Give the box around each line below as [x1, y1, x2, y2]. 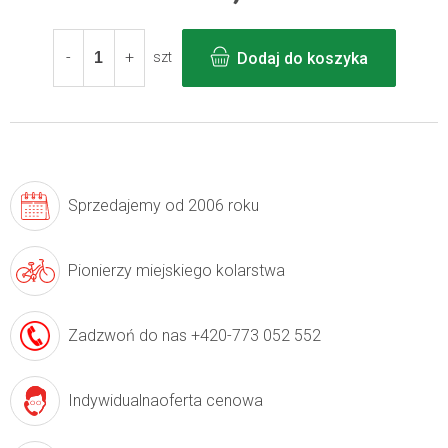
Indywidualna [68, 390, 159, 410]
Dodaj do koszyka [236, 48, 368, 68]
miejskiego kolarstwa [136, 260, 285, 280]
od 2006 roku [165, 195, 259, 215]
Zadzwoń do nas [68, 325, 187, 345]
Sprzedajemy [68, 195, 165, 215]
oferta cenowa [159, 390, 263, 410]
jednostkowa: [170, 22, 254, 39]
